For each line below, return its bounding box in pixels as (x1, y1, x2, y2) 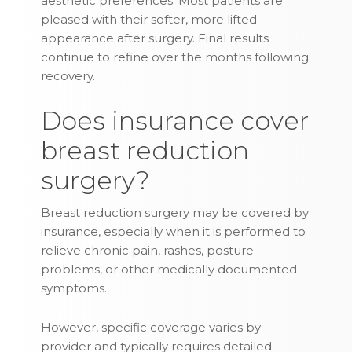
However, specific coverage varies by (41, 320, 262, 335)
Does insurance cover (41, 105, 310, 137)
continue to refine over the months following (41, 49, 310, 65)
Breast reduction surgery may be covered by (41, 205, 310, 221)
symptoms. (41, 280, 108, 296)
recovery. (41, 68, 96, 84)
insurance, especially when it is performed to (41, 224, 306, 240)
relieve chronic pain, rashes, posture (41, 243, 255, 258)
